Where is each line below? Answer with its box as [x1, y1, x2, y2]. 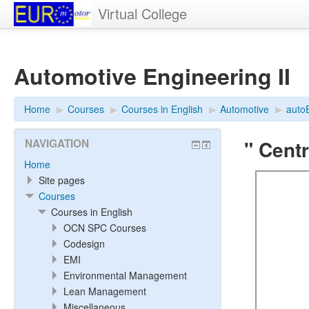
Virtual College [98, 3, 187, 23]
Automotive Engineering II [14, 60, 290, 92]
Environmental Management [63, 268, 187, 282]
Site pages [39, 173, 85, 187]
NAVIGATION [25, 136, 89, 151]
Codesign [63, 237, 105, 250]
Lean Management [63, 284, 146, 298]
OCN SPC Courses [63, 221, 146, 235]
